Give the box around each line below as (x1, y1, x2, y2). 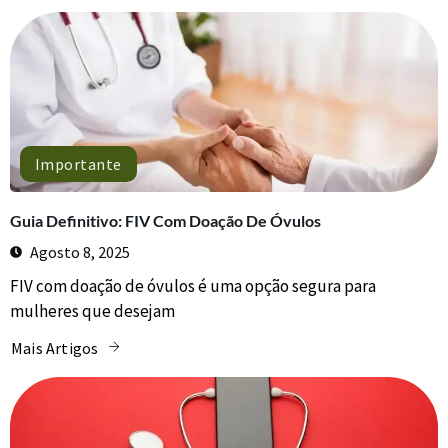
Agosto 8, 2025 (30, 241, 130, 262)
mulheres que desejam (10, 299, 175, 322)
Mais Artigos (11, 338, 99, 359)
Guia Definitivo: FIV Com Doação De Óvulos (10, 210, 321, 230)
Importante (35, 153, 122, 174)
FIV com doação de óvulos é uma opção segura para (10, 274, 376, 297)
